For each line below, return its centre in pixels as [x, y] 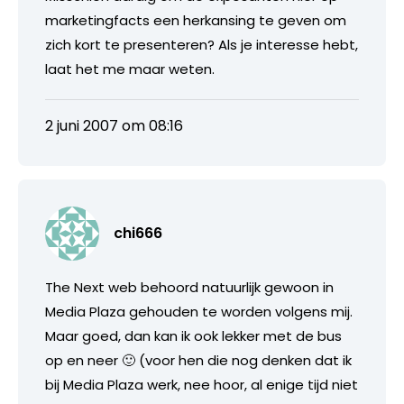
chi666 [138, 233]
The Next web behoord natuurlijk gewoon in [189, 287]
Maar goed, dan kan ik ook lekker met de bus [193, 335]
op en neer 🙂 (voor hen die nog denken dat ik [198, 360]
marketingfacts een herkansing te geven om [196, 20]
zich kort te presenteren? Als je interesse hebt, [202, 44]
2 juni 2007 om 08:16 [114, 125]
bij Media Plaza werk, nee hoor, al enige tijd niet [202, 384]
